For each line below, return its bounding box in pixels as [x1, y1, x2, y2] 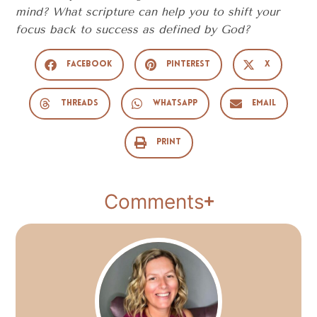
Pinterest [166, 60, 210, 69]
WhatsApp [153, 99, 197, 108]
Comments [103, 189, 204, 214]
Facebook [67, 60, 112, 69]
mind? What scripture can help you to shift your [16, 5, 280, 19]
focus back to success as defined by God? [16, 23, 250, 37]
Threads [61, 99, 98, 108]
